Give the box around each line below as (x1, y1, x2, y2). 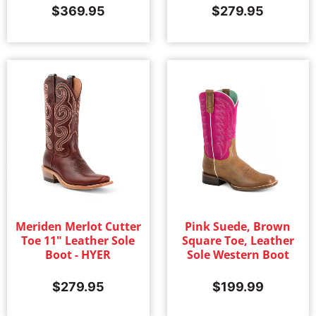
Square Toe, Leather (181, 232, 294, 248)
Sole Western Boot (186, 246, 289, 262)
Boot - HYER (45, 246, 111, 262)
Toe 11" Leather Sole (21, 232, 135, 248)
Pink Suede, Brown (185, 218, 291, 234)
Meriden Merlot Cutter (15, 218, 141, 234)
